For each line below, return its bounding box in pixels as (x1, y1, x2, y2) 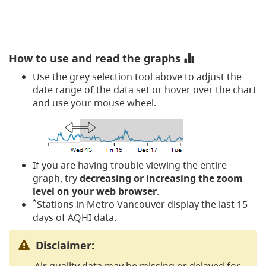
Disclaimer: (36, 238, 94, 253)
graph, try (33, 172, 80, 185)
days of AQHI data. (33, 211, 116, 224)
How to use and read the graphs (9, 51, 183, 66)
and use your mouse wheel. (33, 96, 156, 110)
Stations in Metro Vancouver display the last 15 (37, 198, 248, 211)
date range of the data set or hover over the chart (33, 83, 256, 97)
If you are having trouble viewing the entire (33, 159, 227, 172)
